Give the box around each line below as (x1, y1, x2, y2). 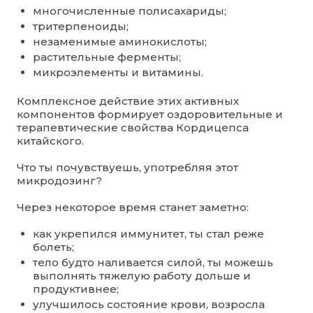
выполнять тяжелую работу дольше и (32, 268, 251, 282)
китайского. (17, 133, 84, 147)
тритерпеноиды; (32, 19, 129, 33)
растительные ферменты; (32, 50, 181, 64)
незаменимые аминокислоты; (32, 34, 207, 48)
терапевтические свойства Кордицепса (17, 120, 249, 134)
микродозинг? (17, 173, 102, 187)
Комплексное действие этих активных (17, 94, 239, 108)
